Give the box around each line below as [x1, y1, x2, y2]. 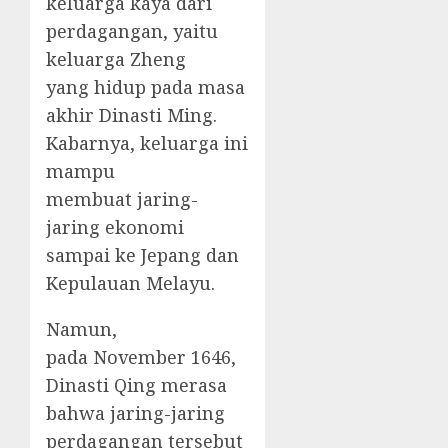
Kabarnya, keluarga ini [46, 131, 248, 156]
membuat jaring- [46, 187, 198, 212]
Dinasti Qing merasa [46, 373, 227, 398]
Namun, [46, 317, 117, 342]
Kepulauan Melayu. [46, 271, 215, 296]
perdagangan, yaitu [46, 19, 218, 44]
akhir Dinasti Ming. [46, 103, 217, 128]
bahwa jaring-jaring [46, 401, 225, 426]
